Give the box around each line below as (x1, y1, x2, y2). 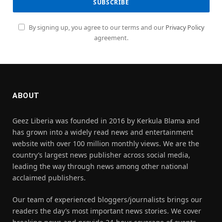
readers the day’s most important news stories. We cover (12, 206, 201, 216)
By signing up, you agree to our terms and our (27, 23, 166, 32)
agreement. (94, 34, 128, 43)
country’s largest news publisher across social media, (12, 150, 190, 160)
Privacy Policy (166, 23, 204, 32)
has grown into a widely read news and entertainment (12, 127, 193, 137)
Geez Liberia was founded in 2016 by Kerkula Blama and (12, 116, 200, 126)
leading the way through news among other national (12, 162, 188, 171)
